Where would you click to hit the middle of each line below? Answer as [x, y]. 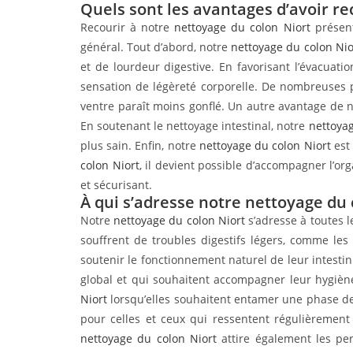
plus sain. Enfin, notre [140, 145]
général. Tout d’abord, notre [156, 46]
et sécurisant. [116, 184]
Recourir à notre [128, 27]
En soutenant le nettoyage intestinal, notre [195, 125]
